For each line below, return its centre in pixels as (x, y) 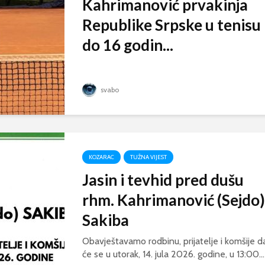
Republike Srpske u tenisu (172, 25)
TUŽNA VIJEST (148, 157)
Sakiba (106, 220)
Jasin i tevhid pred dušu (163, 180)
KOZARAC (101, 157)
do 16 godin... (128, 45)
